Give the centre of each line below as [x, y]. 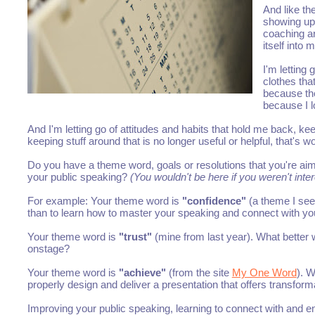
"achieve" [142, 273]
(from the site [199, 273]
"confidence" [215, 201]
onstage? [48, 249]
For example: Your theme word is [104, 201]
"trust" [135, 237]
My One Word [264, 273]
